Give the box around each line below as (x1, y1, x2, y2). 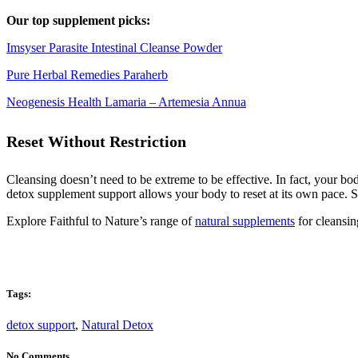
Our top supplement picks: (6, 14, 150, 28)
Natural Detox (82, 317, 153, 332)
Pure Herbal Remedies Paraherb (6, 68, 168, 82)
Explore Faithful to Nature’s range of (6, 214, 195, 229)
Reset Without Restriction (6, 132, 186, 150)
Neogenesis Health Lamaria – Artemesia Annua (6, 95, 246, 109)
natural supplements (195, 214, 295, 229)
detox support (6, 317, 75, 332)
